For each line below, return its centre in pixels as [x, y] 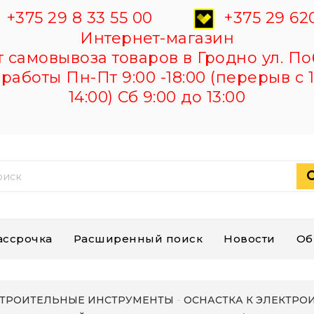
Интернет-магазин [157, 38]
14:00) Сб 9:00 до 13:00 [157, 97]
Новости [250, 239]
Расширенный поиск [138, 239]
